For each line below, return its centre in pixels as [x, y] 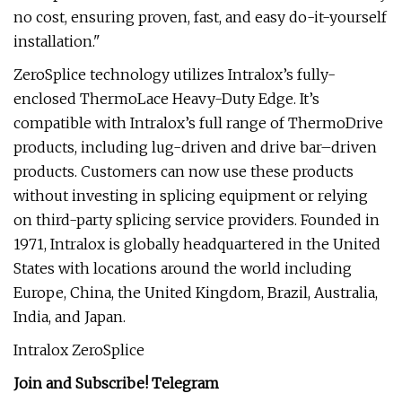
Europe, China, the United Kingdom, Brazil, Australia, [196, 293]
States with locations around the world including [183, 268]
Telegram [184, 383]
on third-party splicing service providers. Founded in [197, 220]
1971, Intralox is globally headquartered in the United [197, 244]
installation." [57, 41]
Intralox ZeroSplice [79, 350]
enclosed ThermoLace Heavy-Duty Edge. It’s [166, 99]
